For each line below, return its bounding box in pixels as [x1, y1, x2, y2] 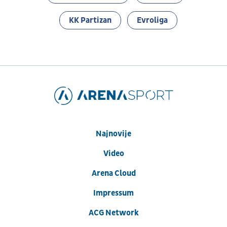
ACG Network [88, 207, 139, 218]
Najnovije [96, 128, 131, 139]
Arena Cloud [91, 168, 136, 178]
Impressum [93, 187, 134, 198]
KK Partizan [69, 15, 111, 25]
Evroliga [137, 15, 168, 25]
